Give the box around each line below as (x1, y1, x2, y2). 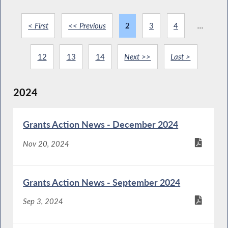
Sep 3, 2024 (23, 196, 64, 206)
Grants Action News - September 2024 (23, 177, 181, 188)
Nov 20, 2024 (23, 138, 70, 148)
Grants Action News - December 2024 (23, 119, 179, 130)
